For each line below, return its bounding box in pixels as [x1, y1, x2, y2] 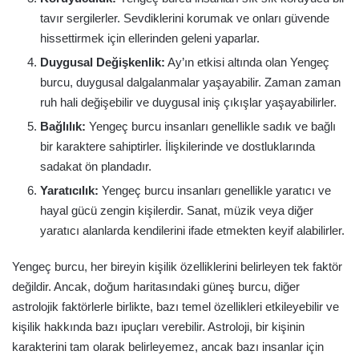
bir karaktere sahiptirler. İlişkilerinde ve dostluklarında [40, 139, 315, 153]
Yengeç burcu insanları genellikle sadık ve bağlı [86, 119, 336, 133]
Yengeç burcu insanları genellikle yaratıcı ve [99, 183, 331, 197]
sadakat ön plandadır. [40, 159, 151, 173]
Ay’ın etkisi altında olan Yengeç [165, 54, 329, 69]
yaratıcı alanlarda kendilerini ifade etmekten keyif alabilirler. [40, 223, 345, 237]
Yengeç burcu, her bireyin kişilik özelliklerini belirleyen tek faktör [12, 259, 342, 273]
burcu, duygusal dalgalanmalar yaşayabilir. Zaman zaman [40, 75, 341, 89]
